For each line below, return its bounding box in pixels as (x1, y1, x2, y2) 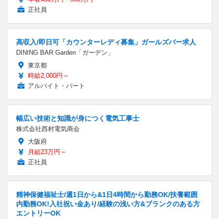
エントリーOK (16, 209, 61, 217)
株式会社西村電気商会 (16, 125, 80, 132)
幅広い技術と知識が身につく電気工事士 (16, 114, 139, 122)
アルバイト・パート (28, 82, 85, 89)
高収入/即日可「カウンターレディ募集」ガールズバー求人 (16, 38, 196, 46)
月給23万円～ (28, 148, 66, 155)
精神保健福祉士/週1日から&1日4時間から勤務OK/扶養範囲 (16, 190, 197, 198)
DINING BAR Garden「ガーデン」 (16, 48, 114, 56)
